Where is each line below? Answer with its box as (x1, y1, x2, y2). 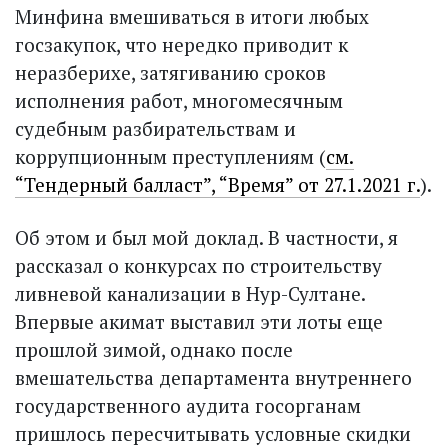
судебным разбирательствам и (15, 115, 296, 141)
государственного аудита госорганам (15, 392, 361, 418)
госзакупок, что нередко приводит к (15, 31, 348, 57)
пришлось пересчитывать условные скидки (15, 420, 411, 446)
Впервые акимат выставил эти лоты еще (15, 308, 383, 334)
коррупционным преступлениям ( (15, 143, 326, 169)
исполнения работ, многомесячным (15, 87, 343, 113)
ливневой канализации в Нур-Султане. (15, 280, 365, 306)
